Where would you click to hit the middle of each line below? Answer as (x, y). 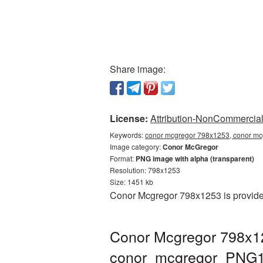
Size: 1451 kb (131, 182)
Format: (123, 158)
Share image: (138, 69)
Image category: (136, 146)
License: (129, 118)
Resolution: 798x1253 (145, 170)
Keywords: (127, 135)
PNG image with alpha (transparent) (195, 159)
